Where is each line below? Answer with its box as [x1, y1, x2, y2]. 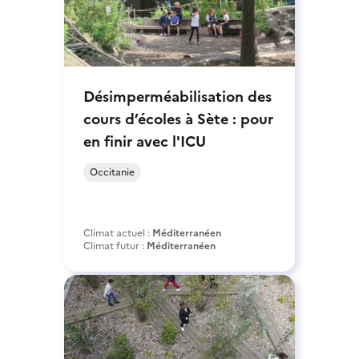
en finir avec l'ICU [83, 130, 206, 152]
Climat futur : [83, 238, 147, 253]
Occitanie [90, 164, 135, 179]
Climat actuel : [83, 225, 152, 240]
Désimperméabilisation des [83, 85, 272, 107]
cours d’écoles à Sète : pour [83, 107, 273, 130]
